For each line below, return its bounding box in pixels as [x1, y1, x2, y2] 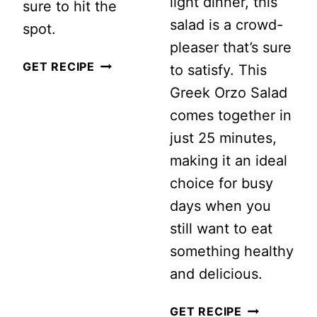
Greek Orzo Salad [170, 83, 287, 101]
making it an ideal [170, 151, 287, 169]
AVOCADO [94, 80, 158, 95]
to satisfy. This [170, 61, 267, 79]
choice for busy [170, 174, 273, 192]
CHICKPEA [94, 57, 158, 72]
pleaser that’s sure [170, 38, 292, 56]
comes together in [170, 106, 292, 124]
